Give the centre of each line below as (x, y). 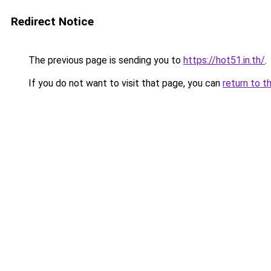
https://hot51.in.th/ (224, 60)
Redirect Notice (52, 21)
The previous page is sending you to (105, 60)
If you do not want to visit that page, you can (124, 83)
